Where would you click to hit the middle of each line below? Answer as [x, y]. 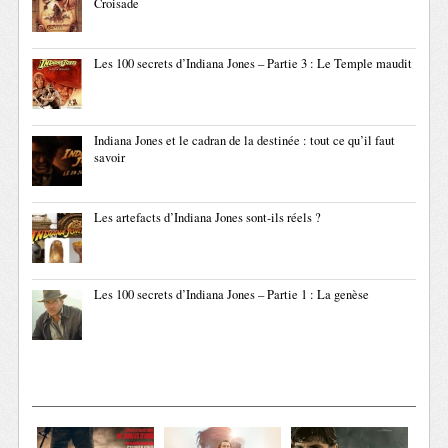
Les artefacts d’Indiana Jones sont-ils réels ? [208, 218]
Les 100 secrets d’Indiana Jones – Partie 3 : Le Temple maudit [253, 64]
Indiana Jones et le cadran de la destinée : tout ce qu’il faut [245, 141]
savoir [110, 158]
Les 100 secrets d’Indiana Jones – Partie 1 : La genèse [232, 295]
